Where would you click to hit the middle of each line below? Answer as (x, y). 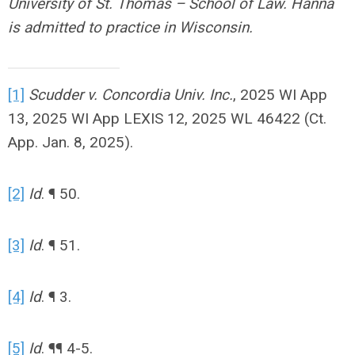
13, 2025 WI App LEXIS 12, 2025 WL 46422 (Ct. (167, 118)
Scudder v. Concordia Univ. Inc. (131, 95)
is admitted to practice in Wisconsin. (130, 27)
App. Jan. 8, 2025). (71, 142)
